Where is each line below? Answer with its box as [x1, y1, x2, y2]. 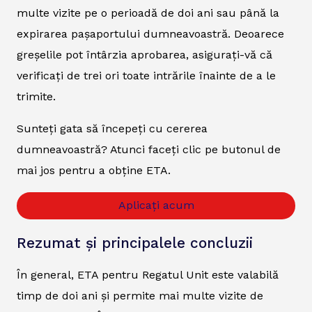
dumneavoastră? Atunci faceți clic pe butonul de [17, 142, 281, 156]
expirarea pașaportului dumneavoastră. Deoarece [17, 26, 284, 40]
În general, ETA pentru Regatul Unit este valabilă [17, 268, 279, 282]
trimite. [17, 89, 56, 103]
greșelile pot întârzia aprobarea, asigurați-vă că [17, 47, 272, 61]
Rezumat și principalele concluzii [17, 235, 253, 252]
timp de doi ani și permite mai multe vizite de [17, 289, 263, 303]
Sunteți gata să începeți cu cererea [17, 121, 208, 135]
